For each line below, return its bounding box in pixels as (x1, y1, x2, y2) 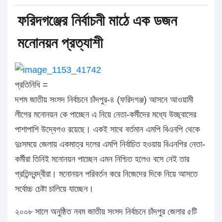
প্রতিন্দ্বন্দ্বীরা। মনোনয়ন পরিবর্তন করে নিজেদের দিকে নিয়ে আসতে (15, 169, 198, 179)
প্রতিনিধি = (15, 80, 48, 90)
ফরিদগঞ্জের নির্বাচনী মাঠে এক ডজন (17, 12, 177, 29)
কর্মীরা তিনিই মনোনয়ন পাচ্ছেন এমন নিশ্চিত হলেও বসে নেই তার (15, 154, 189, 165)
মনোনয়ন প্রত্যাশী (17, 34, 103, 51)
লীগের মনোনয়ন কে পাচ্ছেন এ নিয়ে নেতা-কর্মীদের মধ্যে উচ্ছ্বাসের (15, 110, 196, 120)
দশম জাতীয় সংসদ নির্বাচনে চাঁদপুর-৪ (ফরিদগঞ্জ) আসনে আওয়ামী (15, 95, 193, 105)
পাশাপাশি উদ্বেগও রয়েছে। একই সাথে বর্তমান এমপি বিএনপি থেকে (15, 124, 200, 135)
